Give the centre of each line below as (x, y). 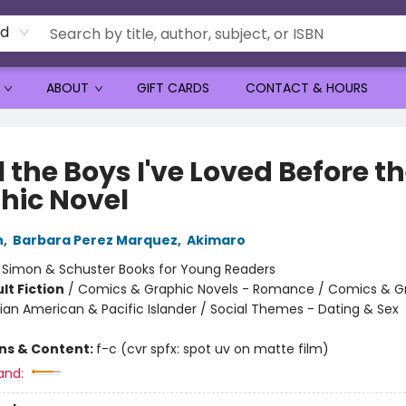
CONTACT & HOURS (307, 88)
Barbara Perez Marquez (95, 240)
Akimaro (216, 240)
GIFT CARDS (173, 88)
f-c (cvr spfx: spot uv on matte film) (212, 349)
